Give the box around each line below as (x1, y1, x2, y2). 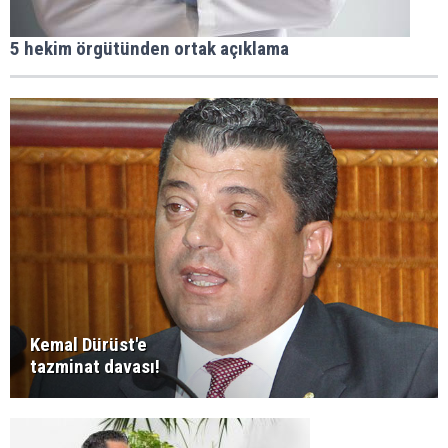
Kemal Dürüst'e (30, 333, 147, 357)
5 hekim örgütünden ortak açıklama (10, 37, 289, 61)
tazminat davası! (30, 355, 160, 379)
